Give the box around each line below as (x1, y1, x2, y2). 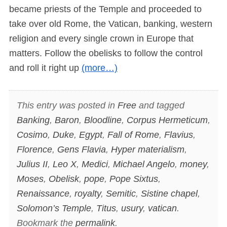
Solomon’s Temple (16, 203, 91, 213)
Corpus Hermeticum (126, 115, 208, 125)
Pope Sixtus (109, 173, 158, 184)
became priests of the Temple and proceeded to (9, 4, 202, 15)
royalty (74, 188, 101, 199)
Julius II (16, 159, 48, 169)
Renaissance (16, 188, 69, 199)
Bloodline (84, 115, 122, 125)
